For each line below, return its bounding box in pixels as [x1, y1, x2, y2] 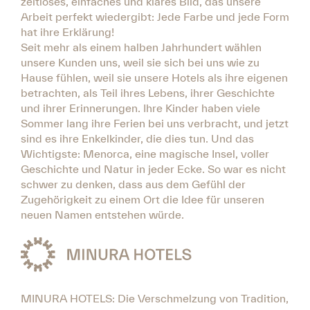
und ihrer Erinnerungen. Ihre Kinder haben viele [21, 102, 260, 114]
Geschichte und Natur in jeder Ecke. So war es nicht [21, 163, 286, 175]
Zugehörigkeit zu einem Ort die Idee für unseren [21, 193, 264, 206]
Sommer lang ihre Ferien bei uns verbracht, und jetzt [21, 117, 289, 129]
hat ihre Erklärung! [21, 26, 114, 38]
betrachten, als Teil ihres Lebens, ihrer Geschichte [21, 86, 275, 99]
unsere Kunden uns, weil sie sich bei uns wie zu [21, 56, 259, 69]
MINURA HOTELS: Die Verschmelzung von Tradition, [21, 291, 289, 304]
